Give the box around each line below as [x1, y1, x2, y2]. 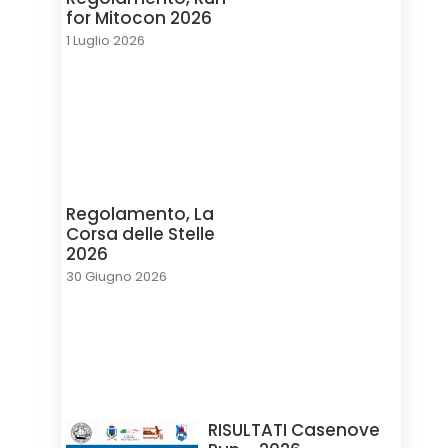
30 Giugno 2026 [66, 267, 167, 287]
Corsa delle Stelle [66, 222, 215, 247]
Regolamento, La [66, 202, 214, 227]
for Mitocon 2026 [66, 5, 212, 30]
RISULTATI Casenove [207, 418, 380, 443]
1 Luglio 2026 [66, 30, 145, 50]
